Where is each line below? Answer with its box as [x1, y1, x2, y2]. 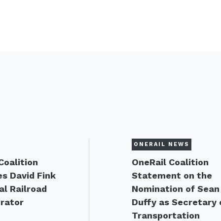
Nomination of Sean [132, 184, 220, 194]
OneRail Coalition [132, 157, 209, 167]
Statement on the [132, 170, 213, 181]
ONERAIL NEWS [134, 141, 190, 147]
